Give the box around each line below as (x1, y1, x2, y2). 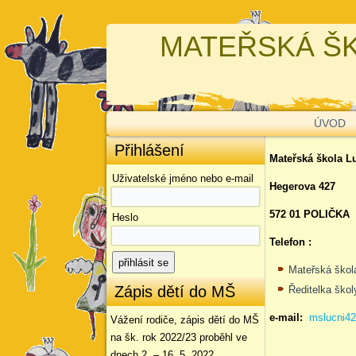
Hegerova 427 (269, 180, 336, 192)
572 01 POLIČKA (269, 208, 350, 220)
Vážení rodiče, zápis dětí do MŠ (110, 314, 260, 326)
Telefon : (269, 236, 312, 248)
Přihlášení (114, 141, 185, 159)
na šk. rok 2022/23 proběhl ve (110, 331, 248, 343)
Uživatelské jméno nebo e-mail (112, 172, 254, 184)
